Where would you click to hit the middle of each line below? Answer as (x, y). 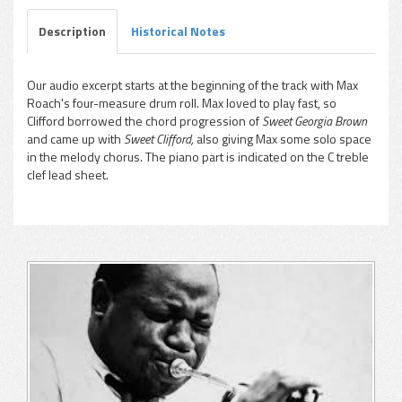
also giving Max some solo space (283, 139)
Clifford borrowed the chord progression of (144, 121)
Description (72, 31)
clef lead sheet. (68, 175)
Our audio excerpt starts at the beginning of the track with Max (192, 85)
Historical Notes (178, 31)
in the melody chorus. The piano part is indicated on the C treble (198, 157)
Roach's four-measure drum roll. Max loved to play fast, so (182, 103)
